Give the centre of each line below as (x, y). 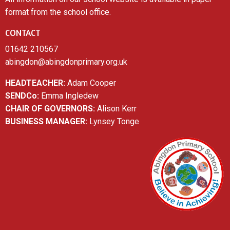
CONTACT (23, 33)
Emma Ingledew (69, 96)
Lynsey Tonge (113, 122)
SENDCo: (22, 96)
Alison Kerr (116, 109)
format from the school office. (58, 12)
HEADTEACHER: (35, 83)
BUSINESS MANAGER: (46, 122)
